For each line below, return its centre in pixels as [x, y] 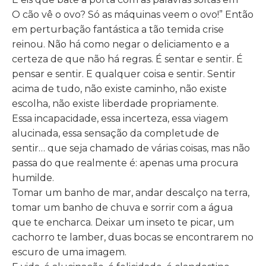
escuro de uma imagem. [69, 252]
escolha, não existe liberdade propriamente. [115, 103]
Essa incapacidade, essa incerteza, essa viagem [120, 118]
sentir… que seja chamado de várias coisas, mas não [131, 148]
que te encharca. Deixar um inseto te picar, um [123, 222]
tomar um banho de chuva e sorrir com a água [122, 207]
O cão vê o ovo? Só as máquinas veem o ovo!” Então [133, 14]
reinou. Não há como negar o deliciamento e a [121, 44]
